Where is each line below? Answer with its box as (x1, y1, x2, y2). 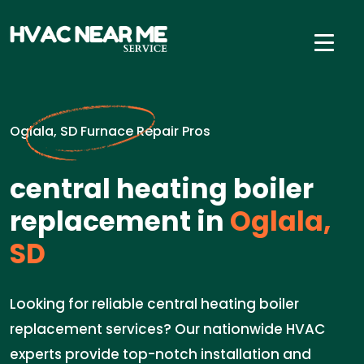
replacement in (10, 202, 224, 240)
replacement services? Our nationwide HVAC (10, 319, 325, 339)
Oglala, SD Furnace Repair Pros (10, 122, 210, 141)
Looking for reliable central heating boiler (10, 294, 299, 314)
